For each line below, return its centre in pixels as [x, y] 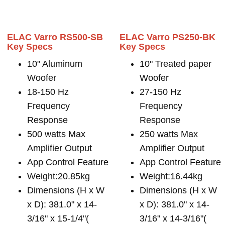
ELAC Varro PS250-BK [167, 37]
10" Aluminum [55, 64]
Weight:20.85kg [59, 176]
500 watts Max [56, 134]
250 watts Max [169, 134]
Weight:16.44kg [171, 176]
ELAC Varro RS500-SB [55, 37]
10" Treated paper [176, 64]
